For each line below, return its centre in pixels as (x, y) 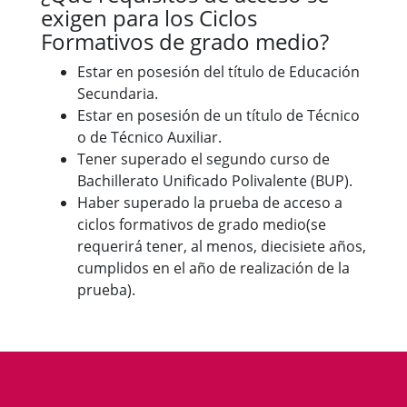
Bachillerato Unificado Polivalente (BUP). (215, 181)
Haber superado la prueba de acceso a (210, 203)
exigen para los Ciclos (149, 18)
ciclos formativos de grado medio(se (202, 224)
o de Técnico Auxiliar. (149, 137)
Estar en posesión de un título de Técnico (218, 115)
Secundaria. (118, 94)
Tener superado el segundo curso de (203, 159)
